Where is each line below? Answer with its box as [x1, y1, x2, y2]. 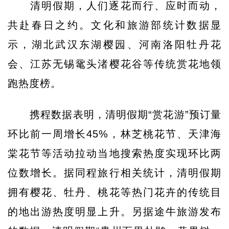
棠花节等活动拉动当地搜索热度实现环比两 [8, 148, 221, 159]
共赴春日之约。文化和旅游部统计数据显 [8, 19, 221, 31]
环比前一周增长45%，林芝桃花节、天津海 [8, 128, 221, 140]
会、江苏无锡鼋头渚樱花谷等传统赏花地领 [8, 58, 221, 70]
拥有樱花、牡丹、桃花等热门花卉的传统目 [8, 187, 221, 198]
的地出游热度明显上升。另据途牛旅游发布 [8, 206, 221, 217]
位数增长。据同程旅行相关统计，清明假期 [8, 167, 221, 178]
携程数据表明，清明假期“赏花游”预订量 [26, 109, 221, 120]
